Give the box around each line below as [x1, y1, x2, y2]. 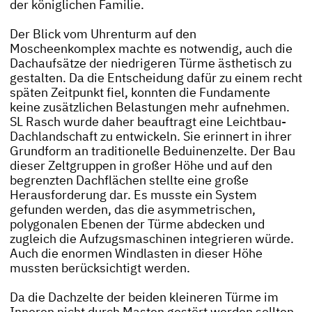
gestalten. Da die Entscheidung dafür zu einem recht [9, 72, 302, 85]
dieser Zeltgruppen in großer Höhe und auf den [9, 159, 272, 173]
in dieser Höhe [178, 247, 263, 260]
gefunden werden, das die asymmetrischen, [9, 203, 256, 217]
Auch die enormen [9, 247, 115, 260]
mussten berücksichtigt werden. [9, 262, 190, 275]
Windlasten [114, 247, 178, 260]
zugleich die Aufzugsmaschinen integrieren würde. [9, 233, 294, 246]
